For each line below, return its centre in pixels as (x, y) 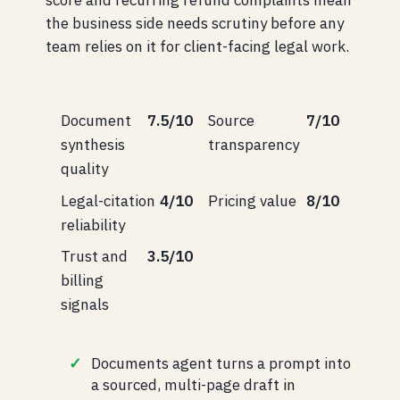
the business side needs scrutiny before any (195, 24)
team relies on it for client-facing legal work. (197, 47)
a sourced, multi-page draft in (193, 385)
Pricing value (252, 200)
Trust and (94, 257)
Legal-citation (108, 200)
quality (84, 169)
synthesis (93, 145)
